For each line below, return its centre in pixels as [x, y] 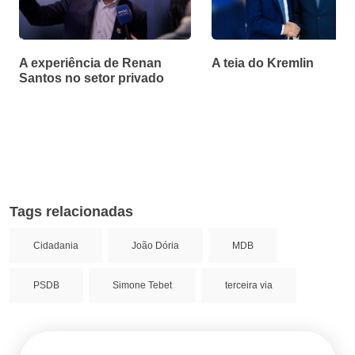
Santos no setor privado [92, 78]
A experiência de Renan [90, 63]
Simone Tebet [142, 285]
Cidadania [56, 245]
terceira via [249, 285]
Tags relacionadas [71, 211]
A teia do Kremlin [263, 63]
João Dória [155, 245]
